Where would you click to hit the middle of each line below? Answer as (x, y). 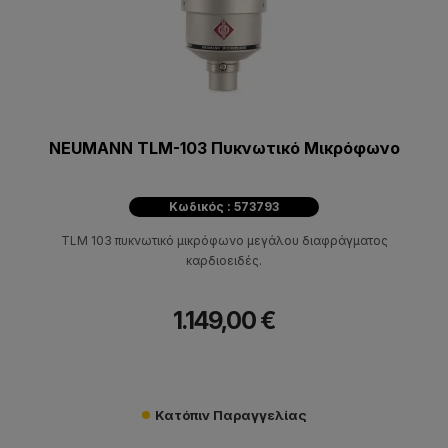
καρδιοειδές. (224, 260)
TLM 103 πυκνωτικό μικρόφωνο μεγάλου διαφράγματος (224, 240)
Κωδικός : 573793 (224, 206)
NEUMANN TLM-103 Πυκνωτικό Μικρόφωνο (224, 147)
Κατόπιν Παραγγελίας (230, 414)
